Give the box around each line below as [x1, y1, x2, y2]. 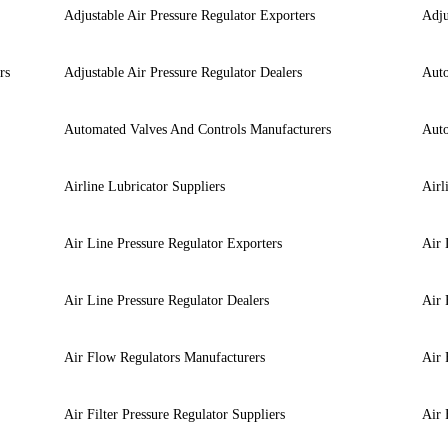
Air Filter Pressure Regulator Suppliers [63, 406, 285, 422]
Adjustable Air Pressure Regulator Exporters [63, 7, 315, 23]
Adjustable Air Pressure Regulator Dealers [63, 64, 302, 80]
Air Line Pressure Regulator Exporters [63, 235, 282, 251]
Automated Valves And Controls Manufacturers [63, 121, 331, 137]
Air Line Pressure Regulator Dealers [63, 292, 269, 308]
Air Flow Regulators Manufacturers [63, 349, 265, 365]
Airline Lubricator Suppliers [63, 178, 225, 194]
